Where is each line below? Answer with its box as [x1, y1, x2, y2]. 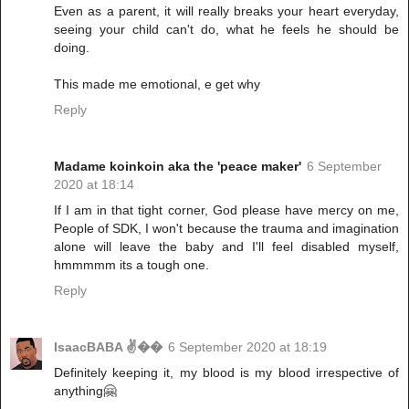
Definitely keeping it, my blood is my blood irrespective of [54, 365, 399, 381]
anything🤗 [54, 383, 116, 399]
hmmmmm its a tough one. [54, 257, 209, 273]
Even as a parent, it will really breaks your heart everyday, [54, 4, 399, 19]
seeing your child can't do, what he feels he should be [54, 22, 399, 37]
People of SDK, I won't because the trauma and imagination [54, 221, 399, 236]
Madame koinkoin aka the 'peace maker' [54, 159, 301, 174]
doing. [54, 40, 89, 56]
